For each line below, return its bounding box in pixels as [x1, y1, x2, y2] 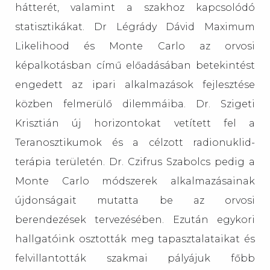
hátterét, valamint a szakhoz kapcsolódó [15, 2, 255, 13]
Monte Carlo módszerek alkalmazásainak [15, 175, 255, 187]
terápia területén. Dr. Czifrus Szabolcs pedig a [15, 156, 255, 168]
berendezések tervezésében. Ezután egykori [15, 214, 255, 225]
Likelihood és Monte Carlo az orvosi [15, 40, 255, 52]
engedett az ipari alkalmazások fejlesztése [15, 79, 255, 90]
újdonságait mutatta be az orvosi [15, 195, 255, 206]
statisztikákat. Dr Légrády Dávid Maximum [15, 21, 255, 33]
